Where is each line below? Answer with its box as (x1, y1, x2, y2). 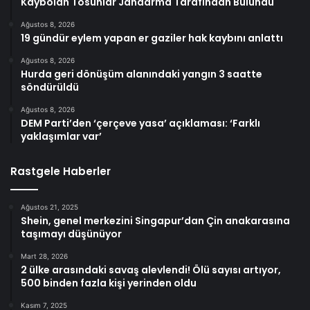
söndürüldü (21, 80, 79, 95)
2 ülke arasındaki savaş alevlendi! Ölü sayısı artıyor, (21, 263, 281, 277)
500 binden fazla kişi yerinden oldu (21, 276, 197, 291)
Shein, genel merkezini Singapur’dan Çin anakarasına (21, 214, 290, 228)
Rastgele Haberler (10, 164, 111, 179)
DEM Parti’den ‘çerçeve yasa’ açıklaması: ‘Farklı (21, 116, 260, 131)
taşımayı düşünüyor (21, 227, 122, 241)
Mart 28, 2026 (21, 252, 68, 261)
